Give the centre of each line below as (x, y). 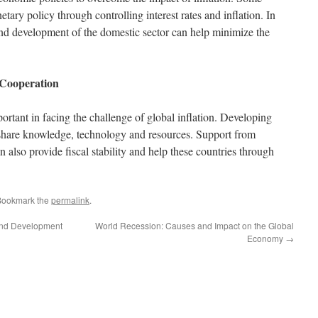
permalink (70, 200)
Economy (266, 238)
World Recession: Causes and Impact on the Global (194, 225)
